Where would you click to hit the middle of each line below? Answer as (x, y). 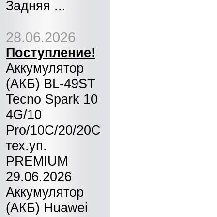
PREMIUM (37, 161)
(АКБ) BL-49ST (51, 84)
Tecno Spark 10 (52, 99)
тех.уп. (26, 146)
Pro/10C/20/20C (53, 130)
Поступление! (51, 53)
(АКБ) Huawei (47, 208)
